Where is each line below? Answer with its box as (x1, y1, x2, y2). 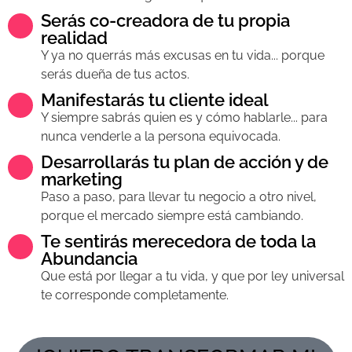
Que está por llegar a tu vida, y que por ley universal (41, 268, 344, 284)
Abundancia (41, 247, 137, 269)
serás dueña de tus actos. (41, 66, 189, 82)
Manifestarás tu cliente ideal (41, 89, 269, 110)
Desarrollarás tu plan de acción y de (41, 151, 328, 172)
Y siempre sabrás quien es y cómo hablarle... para (41, 109, 328, 125)
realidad (41, 27, 108, 48)
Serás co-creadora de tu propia (41, 9, 290, 31)
